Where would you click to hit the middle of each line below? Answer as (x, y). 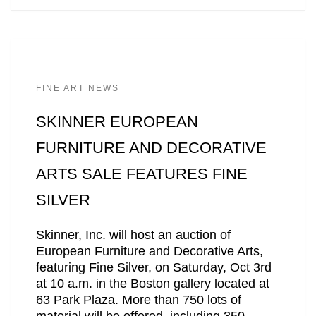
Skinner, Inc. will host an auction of (133, 235)
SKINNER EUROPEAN (117, 121)
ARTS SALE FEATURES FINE (141, 174)
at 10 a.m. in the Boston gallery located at (152, 284)
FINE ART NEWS (77, 88)
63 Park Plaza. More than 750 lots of (138, 300)
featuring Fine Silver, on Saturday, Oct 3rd (153, 268)
